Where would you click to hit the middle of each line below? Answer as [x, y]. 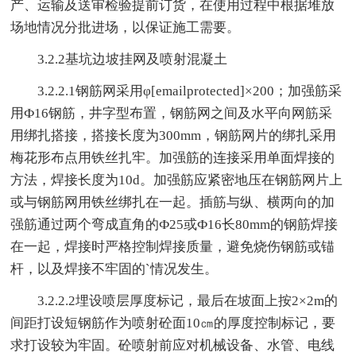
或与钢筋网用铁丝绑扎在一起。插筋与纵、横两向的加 [173, 202]
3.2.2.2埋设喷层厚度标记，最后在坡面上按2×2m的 [174, 300]
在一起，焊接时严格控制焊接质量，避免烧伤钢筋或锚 [173, 246]
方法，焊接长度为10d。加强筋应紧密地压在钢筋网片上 [177, 180]
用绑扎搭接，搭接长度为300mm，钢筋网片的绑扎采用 [174, 135]
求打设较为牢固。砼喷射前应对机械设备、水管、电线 [173, 345]
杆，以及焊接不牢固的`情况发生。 [114, 269]
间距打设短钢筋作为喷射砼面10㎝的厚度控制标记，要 [173, 323]
